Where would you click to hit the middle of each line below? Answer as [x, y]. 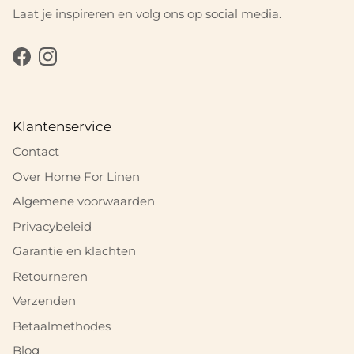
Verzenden [44, 301]
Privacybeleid [52, 226]
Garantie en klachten [74, 251]
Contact [36, 152]
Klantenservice [62, 127]
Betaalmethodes [62, 326]
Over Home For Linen [76, 176]
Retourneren [50, 276]
